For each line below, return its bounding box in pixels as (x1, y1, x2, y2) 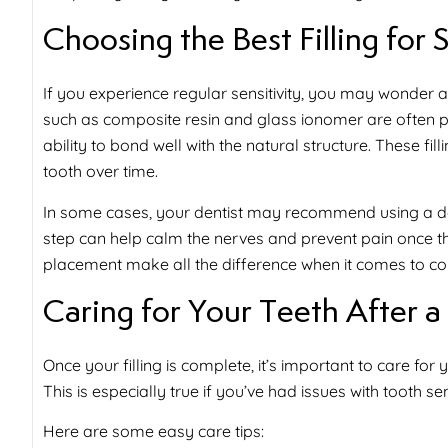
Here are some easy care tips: (43, 421, 264, 442)
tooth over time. (43, 161, 158, 182)
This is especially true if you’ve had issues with (43, 380, 383, 401)
